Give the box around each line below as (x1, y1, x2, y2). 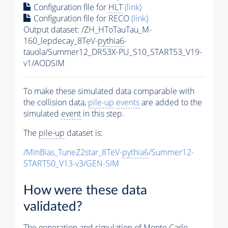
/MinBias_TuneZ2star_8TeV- (23, 147, 122, 158)
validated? (23, 200, 82, 214)
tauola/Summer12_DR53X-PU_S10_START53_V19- (23, 46, 202, 58)
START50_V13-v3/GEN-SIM (23, 158, 119, 169)
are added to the (139, 97, 202, 108)
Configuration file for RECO (32, 13, 131, 24)
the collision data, (23, 97, 88, 108)
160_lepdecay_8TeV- (23, 35, 98, 47)
